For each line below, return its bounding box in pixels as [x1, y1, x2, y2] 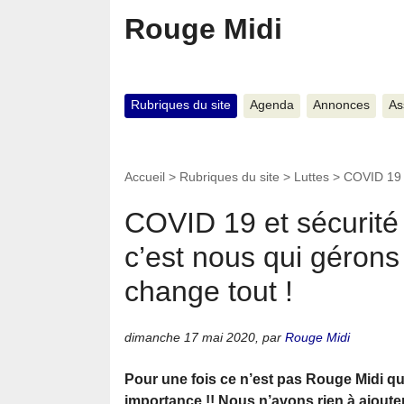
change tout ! [124, 275, 293, 308]
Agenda [249, 98, 294, 113]
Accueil [124, 169, 165, 184]
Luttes [294, 169, 329, 184]
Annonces [312, 98, 370, 113]
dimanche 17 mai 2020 [124, 329, 255, 344]
